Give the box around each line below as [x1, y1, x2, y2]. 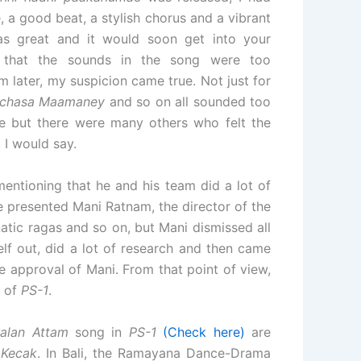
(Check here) [163, 323, 245, 340]
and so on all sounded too [105, 93, 271, 110]
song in [68, 323, 129, 340]
